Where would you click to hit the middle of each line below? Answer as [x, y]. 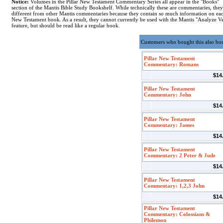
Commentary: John [167, 95]
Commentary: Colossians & [177, 214]
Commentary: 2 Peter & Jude [180, 155]
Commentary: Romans [171, 64]
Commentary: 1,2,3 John [174, 186]
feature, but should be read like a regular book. [66, 25]
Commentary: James [169, 125]
